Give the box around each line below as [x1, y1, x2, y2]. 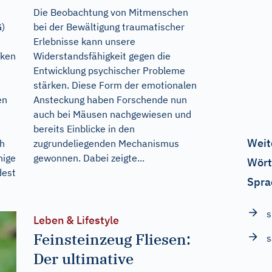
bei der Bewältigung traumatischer [33, 20, 185, 33]
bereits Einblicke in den [33, 122, 135, 135]
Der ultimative [33, 248, 134, 268]
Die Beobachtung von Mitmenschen [33, 5, 188, 18]
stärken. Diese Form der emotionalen [33, 78, 197, 91]
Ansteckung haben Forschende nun [33, 93, 187, 106]
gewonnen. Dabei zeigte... [33, 151, 144, 164]
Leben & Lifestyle [33, 212, 119, 227]
